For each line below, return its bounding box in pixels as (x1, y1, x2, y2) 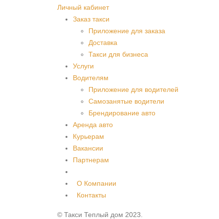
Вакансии (73, 144, 103, 152)
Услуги (73, 62, 94, 70)
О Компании (77, 179, 116, 187)
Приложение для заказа (88, 26, 165, 35)
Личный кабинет (57, 3, 109, 11)
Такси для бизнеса (88, 50, 148, 58)
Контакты (77, 191, 106, 199)
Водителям (73, 73, 109, 82)
